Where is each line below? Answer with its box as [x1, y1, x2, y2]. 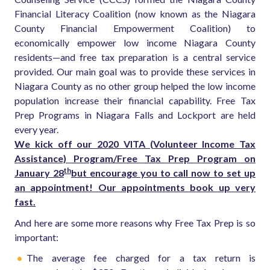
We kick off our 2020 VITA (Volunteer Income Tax [14, 138, 256, 150]
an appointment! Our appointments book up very [14, 181, 256, 193]
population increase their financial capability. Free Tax [14, 95, 256, 107]
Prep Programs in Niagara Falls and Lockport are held [14, 109, 256, 121]
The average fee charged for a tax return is [27, 252, 256, 264]
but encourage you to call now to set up [71, 167, 256, 179]
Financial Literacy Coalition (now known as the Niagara [14, 8, 256, 20]
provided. [14, 66, 57, 78]
